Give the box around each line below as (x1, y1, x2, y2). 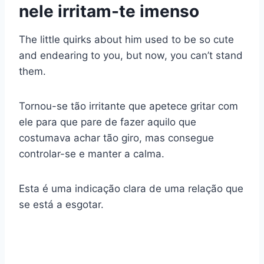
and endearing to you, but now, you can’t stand (19, 49, 243, 62)
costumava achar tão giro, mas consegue (19, 132, 214, 144)
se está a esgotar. (19, 199, 104, 211)
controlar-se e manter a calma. (19, 148, 164, 160)
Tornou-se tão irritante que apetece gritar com (19, 100, 238, 113)
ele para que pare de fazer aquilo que (19, 116, 196, 128)
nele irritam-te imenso (19, 1, 199, 22)
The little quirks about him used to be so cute (19, 34, 234, 46)
